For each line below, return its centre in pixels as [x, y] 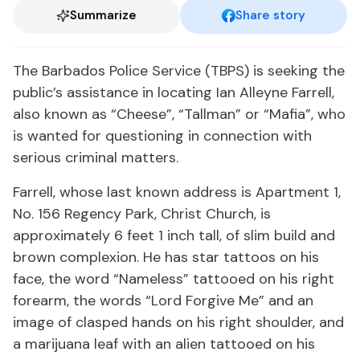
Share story [270, 15]
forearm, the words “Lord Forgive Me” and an [163, 301]
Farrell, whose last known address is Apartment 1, [177, 192]
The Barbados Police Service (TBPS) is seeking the [179, 71]
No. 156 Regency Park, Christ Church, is [142, 214]
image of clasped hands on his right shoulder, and [178, 322]
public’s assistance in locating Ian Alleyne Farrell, [174, 92]
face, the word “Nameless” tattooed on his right [174, 279]
